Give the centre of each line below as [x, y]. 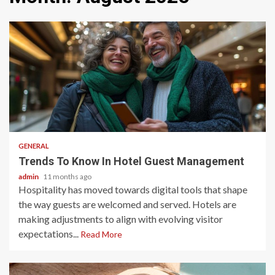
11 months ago [67, 176]
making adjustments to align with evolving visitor [121, 219]
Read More [101, 234]
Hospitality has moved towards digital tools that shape [133, 189]
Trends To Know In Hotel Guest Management [131, 161]
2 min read [45, 114]
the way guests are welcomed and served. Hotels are [127, 204]
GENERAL [34, 146]
